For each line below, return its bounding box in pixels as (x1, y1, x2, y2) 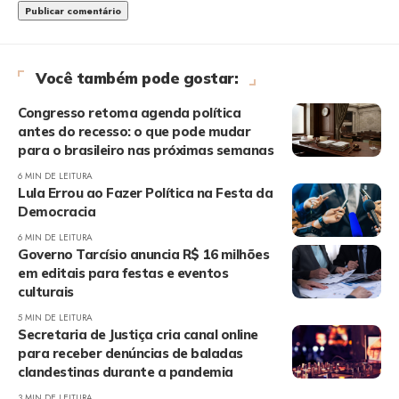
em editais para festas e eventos (18, 264, 228, 281)
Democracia (18, 202, 95, 220)
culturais (18, 282, 74, 300)
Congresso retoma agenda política (18, 103, 240, 121)
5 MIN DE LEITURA (18, 310, 93, 324)
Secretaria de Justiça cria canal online (18, 325, 258, 343)
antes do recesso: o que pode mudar (18, 122, 250, 140)
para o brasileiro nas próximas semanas (18, 141, 273, 159)
